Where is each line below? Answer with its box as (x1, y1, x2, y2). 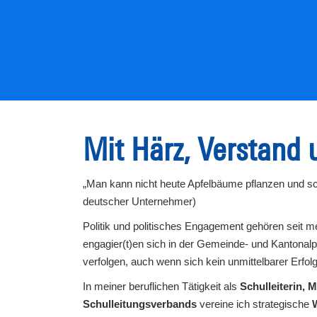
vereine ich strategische (197, 297, 312, 310)
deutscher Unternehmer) (83, 195, 196, 207)
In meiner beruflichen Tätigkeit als (83, 279, 240, 292)
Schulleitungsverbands (83, 297, 197, 310)
